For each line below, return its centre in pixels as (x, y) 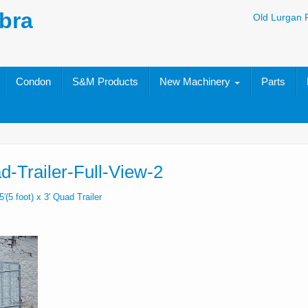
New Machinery (197, 81)
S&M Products (106, 81)
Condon (34, 81)
